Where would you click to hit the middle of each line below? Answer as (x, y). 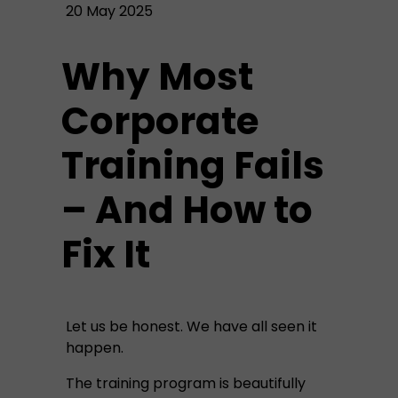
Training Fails (193, 166)
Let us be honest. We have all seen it (191, 326)
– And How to (187, 210)
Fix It (106, 255)
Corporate (160, 121)
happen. (95, 348)
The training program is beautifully (186, 383)
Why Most (157, 77)
